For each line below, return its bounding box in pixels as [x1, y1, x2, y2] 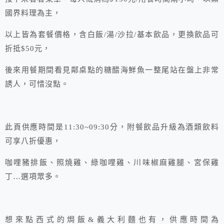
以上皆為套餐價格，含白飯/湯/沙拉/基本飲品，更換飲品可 [5, 30, 219, 39]
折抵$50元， [5, 44, 51, 53]
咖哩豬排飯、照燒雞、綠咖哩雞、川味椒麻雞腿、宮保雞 [5, 158, 219, 167]
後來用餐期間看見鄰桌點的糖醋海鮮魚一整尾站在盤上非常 [5, 66, 219, 74]
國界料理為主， [5, 9, 61, 17]
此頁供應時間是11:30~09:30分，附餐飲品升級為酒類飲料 [5, 123, 219, 131]
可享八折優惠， [5, 137, 61, 145]
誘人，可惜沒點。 [5, 80, 69, 88]
